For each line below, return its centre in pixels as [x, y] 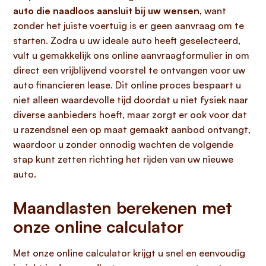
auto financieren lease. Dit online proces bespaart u [127, 85]
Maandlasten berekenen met [123, 208]
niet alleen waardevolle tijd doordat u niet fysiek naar [131, 100]
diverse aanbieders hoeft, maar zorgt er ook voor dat [130, 115]
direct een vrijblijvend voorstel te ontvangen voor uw [129, 70]
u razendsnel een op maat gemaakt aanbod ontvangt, [132, 129]
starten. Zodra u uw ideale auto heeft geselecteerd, [127, 40]
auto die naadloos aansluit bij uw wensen [106, 11]
